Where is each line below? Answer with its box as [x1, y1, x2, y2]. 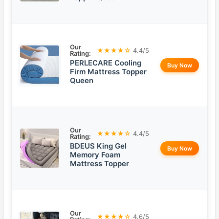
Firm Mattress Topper [70, 67, 147, 77]
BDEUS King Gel [70, 141, 127, 151]
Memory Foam [70, 150, 120, 160]
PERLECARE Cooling [70, 58, 141, 68]
